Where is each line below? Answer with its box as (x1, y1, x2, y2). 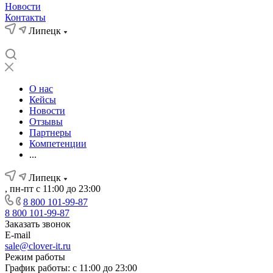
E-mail (5, 230, 30, 240)
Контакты (5, 12, 46, 23)
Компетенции (29, 138, 87, 149)
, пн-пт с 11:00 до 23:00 (5, 183, 101, 194)
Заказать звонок (5, 219, 71, 229)
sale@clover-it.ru (5, 241, 71, 251)
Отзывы (29, 116, 63, 127)
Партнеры (29, 127, 71, 138)
